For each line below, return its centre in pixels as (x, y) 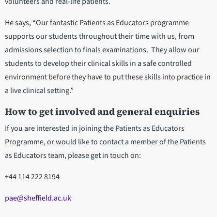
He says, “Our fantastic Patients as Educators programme (97, 23)
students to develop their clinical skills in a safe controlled (98, 64)
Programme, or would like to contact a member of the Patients (105, 142)
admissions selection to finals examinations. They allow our (102, 50)
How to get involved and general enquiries (102, 112)
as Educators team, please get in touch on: (73, 156)
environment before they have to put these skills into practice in (108, 77)
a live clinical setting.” (39, 91)
